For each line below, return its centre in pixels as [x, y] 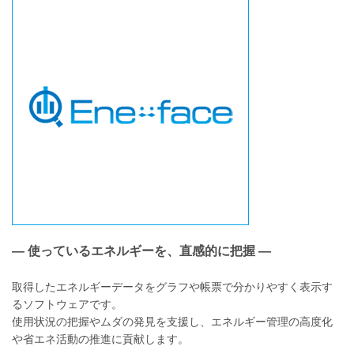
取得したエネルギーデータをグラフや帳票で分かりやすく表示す [172, 287]
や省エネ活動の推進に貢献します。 [100, 339]
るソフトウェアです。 [67, 305]
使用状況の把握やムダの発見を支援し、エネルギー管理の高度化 [172, 322]
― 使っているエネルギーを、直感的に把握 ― [141, 251]
